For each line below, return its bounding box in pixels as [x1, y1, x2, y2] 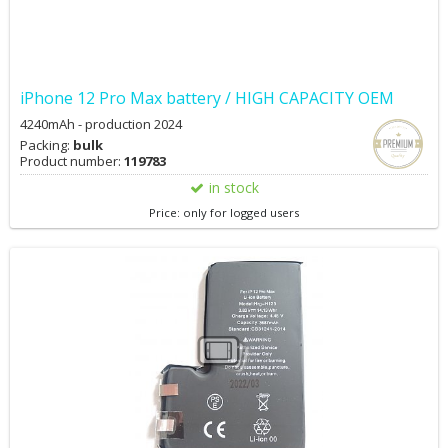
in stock [208, 178, 259, 197]
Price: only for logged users [149, 205, 299, 220]
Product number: [20, 152, 124, 170]
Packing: [20, 136, 73, 154]
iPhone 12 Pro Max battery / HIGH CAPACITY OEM [20, 87, 394, 109]
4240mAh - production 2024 [20, 115, 182, 133]
